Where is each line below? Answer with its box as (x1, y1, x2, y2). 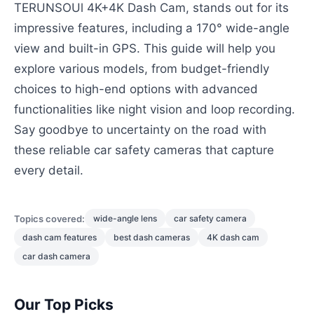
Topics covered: (14, 212, 85, 224)
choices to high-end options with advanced (14, 82, 258, 96)
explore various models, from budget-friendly (14, 62, 269, 76)
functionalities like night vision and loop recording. (14, 102, 295, 116)
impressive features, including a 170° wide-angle (14, 21, 289, 35)
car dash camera (22, 251, 90, 261)
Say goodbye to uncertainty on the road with (14, 123, 266, 137)
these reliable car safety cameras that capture (14, 143, 274, 157)
